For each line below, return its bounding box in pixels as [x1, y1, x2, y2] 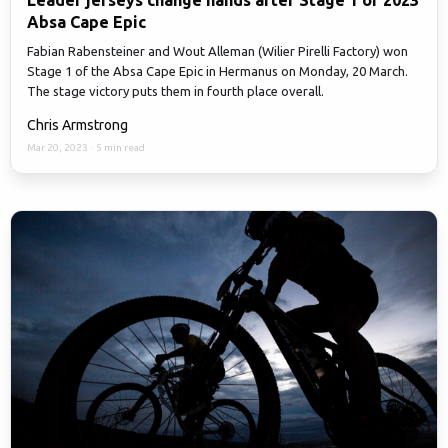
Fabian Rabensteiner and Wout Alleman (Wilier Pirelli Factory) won [27, 44, 408, 59]
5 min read [96, 142, 145, 154]
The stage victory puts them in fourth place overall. [27, 84, 324, 99]
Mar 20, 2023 [27, 142, 90, 154]
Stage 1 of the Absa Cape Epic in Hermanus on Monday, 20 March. [27, 64, 408, 79]
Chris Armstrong [27, 117, 128, 134]
